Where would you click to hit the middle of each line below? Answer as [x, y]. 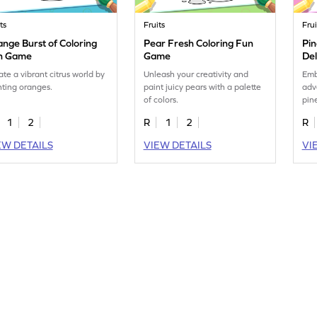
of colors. [161, 100]
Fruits [155, 25]
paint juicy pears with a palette [203, 87]
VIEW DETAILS [177, 145]
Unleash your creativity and [196, 75]
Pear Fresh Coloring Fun [199, 44]
